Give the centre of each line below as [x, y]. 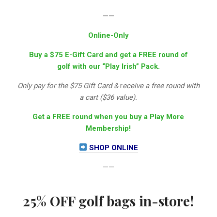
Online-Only [108, 35]
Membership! [108, 128]
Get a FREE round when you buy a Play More [108, 116]
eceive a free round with [161, 85]
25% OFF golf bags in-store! [108, 201]
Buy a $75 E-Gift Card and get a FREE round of [108, 54]
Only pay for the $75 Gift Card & [68, 85]
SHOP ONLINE [113, 147]
